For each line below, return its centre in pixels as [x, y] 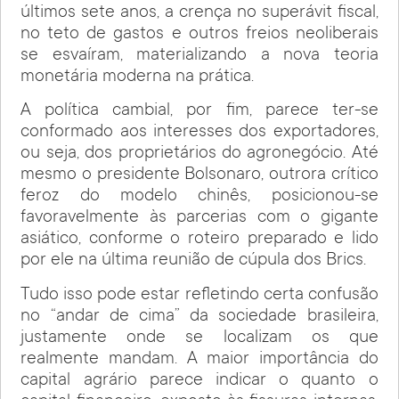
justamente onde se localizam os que [199, 338]
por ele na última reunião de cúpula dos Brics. [194, 261]
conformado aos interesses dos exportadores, [199, 133]
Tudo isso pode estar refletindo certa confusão [199, 295]
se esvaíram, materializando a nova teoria [199, 56]
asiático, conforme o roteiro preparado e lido [199, 240]
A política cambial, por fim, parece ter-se [199, 112]
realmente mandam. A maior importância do [199, 359]
